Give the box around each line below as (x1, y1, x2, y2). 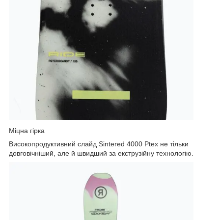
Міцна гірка (9, 126, 45, 135)
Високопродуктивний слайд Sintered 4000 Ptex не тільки (9, 139, 189, 148)
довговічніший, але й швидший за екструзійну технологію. (9, 149, 193, 157)
